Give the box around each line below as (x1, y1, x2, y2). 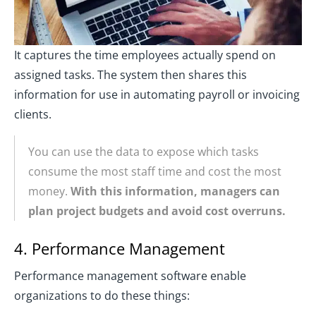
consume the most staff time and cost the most (28, 164, 281, 180)
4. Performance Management (14, 238, 225, 260)
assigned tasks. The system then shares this (14, 67, 247, 83)
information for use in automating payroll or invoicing (14, 87, 300, 103)
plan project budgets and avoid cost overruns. (28, 203, 286, 219)
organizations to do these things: (14, 288, 190, 304)
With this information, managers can (71, 183, 280, 200)
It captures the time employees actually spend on (14, 47, 276, 63)
